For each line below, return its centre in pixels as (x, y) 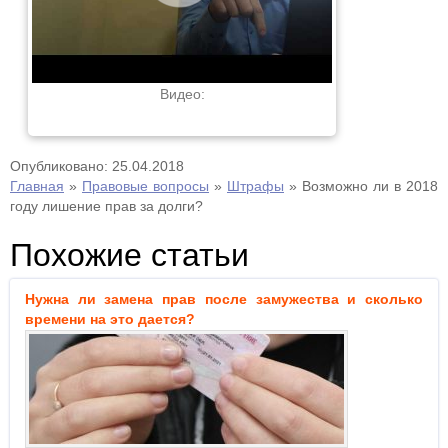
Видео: (182, 94)
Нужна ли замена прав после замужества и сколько (224, 299)
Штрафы (255, 186)
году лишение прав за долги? (106, 206)
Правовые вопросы (145, 186)
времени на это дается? (110, 319)
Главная (37, 186)
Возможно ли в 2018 (370, 186)
